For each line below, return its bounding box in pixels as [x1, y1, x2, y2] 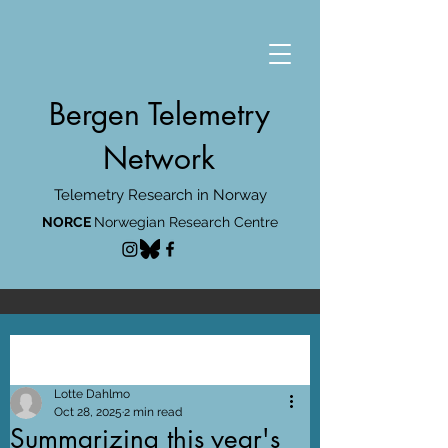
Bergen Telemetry [48, 94, 270, 134]
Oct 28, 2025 [54, 405, 122, 419]
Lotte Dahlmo [54, 387, 130, 401]
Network [103, 138, 215, 178]
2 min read [124, 405, 182, 419]
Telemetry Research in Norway [53, 186, 267, 204]
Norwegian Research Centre [93, 214, 278, 230]
